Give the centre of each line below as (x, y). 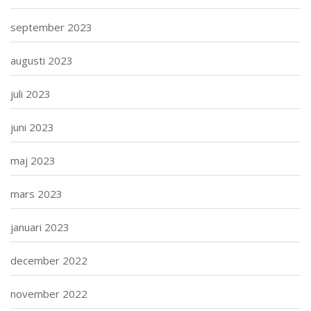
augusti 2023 (42, 60)
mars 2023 (36, 193)
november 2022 (49, 293)
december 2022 (49, 260)
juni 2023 (32, 127)
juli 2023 (31, 93)
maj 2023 (33, 160)
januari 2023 (40, 227)
